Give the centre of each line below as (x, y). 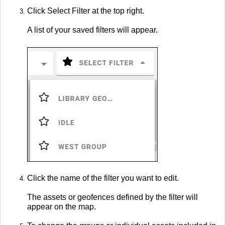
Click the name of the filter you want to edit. (103, 178)
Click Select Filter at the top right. (86, 11)
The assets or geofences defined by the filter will (113, 197)
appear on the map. (62, 206)
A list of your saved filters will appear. (92, 30)
